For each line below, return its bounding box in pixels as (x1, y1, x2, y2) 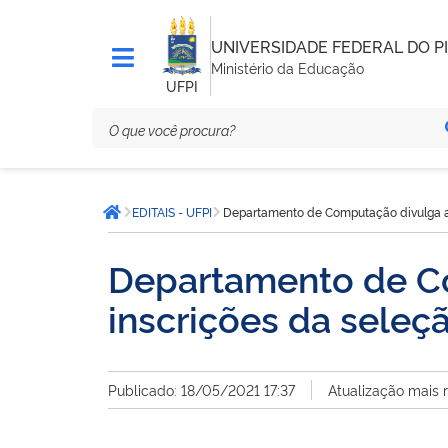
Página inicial (110, 210, 218, 234)
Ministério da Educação (210, 57, 364, 77)
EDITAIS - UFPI (132, 204, 212, 220)
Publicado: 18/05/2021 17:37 (108, 380, 295, 399)
